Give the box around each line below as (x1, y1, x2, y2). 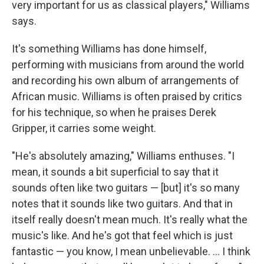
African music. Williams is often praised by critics (12, 90, 242, 103)
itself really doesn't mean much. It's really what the (12, 213, 247, 226)
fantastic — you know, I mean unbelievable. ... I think (12, 245, 250, 258)
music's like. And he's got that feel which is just (12, 229, 233, 242)
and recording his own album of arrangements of (12, 74, 239, 87)
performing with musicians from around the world (12, 58, 244, 71)
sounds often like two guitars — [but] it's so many (12, 181, 240, 194)
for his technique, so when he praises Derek (12, 105, 216, 118)
